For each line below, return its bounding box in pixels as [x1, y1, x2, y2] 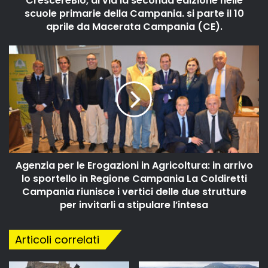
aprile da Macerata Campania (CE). [45, 19, 223, 33]
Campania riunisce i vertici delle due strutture [22, 184, 246, 199]
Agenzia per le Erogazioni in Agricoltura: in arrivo [15, 158, 253, 172]
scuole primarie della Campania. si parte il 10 [24, 6, 244, 20]
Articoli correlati [15, 232, 99, 247]
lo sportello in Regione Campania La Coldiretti [21, 171, 247, 185]
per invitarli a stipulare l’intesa [60, 197, 208, 212]
